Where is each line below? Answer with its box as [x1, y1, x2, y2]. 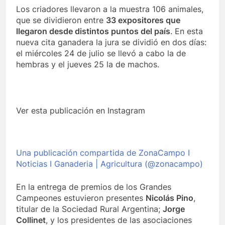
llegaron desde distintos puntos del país [16, 26, 170, 36]
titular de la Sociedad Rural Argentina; [16, 203, 163, 214]
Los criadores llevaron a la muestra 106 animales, [16, 4, 203, 14]
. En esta [170, 26, 203, 36]
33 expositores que [106, 15, 180, 25]
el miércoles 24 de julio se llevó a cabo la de [16, 48, 186, 58]
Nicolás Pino [146, 192, 193, 203]
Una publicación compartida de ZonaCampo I [16, 147, 190, 158]
